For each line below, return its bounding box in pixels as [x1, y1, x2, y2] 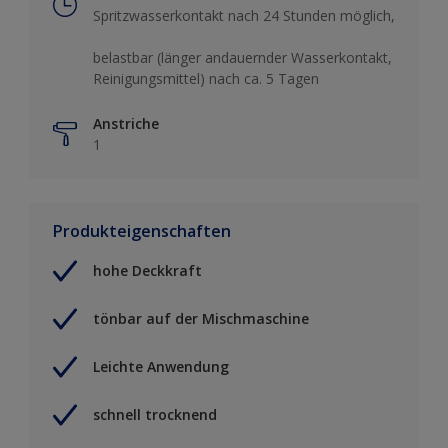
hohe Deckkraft [93, 261, 202, 281]
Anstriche [93, 113, 159, 133]
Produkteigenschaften [53, 219, 231, 242]
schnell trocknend [93, 405, 217, 425]
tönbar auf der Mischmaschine [93, 309, 309, 329]
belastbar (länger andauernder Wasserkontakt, [93, 47, 392, 67]
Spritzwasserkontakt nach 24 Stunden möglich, [93, 5, 395, 25]
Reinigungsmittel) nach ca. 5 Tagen [93, 68, 319, 88]
